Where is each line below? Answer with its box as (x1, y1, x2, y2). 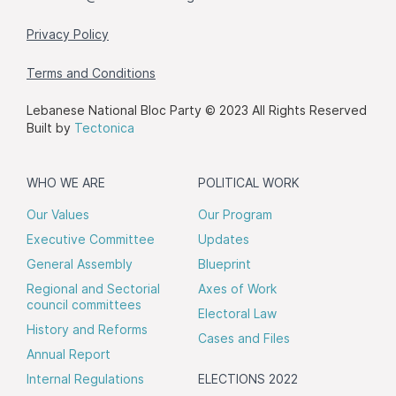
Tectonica (74, 120, 134, 135)
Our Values (27, 207, 89, 222)
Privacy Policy (27, 27, 109, 42)
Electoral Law (198, 306, 277, 321)
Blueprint (198, 256, 251, 271)
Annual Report (27, 346, 110, 362)
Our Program (198, 207, 272, 222)
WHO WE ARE (27, 175, 105, 190)
